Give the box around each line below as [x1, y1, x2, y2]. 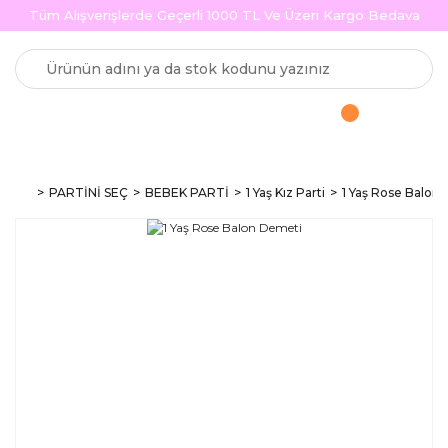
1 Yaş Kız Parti [246, 185, 325, 200]
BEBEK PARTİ [145, 185, 229, 200]
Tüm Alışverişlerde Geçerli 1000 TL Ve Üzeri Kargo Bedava [28, 7, 420, 23]
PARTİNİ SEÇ [49, 185, 128, 200]
